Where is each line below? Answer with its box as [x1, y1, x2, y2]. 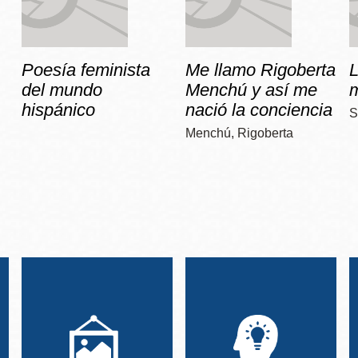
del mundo [21, 80, 102, 101]
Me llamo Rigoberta [185, 60, 336, 81]
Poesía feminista [21, 60, 150, 81]
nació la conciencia [185, 100, 332, 121]
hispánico [21, 100, 95, 121]
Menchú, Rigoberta [185, 126, 293, 141]
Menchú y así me [185, 80, 317, 101]
